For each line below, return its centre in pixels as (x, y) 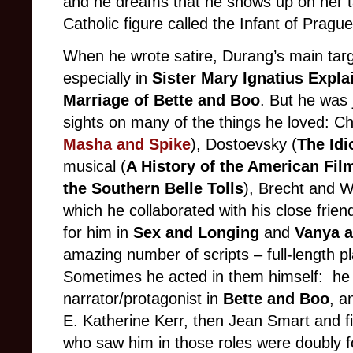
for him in (98, 233)
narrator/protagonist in (143, 299)
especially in (108, 78)
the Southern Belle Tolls (153, 189)
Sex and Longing (196, 233)
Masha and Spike (127, 145)
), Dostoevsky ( (244, 145)
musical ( (95, 167)
